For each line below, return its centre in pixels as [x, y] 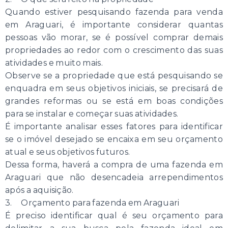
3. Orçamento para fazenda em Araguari [92, 203]
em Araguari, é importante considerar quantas [114, 24]
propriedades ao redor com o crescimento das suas [114, 50]
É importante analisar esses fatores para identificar [114, 126]
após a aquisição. [39, 190]
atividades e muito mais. [54, 63]
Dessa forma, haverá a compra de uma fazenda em [114, 164]
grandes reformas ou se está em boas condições [114, 101]
